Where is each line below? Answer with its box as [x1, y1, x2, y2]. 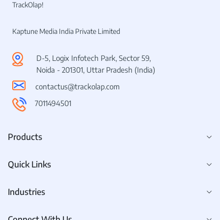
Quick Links [8, 159, 51, 170]
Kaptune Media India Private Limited [12, 27, 120, 36]
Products [8, 131, 42, 142]
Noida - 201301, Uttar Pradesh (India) [36, 65, 155, 75]
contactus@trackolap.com [35, 82, 120, 91]
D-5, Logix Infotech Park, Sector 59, [36, 54, 151, 63]
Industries [8, 186, 45, 197]
